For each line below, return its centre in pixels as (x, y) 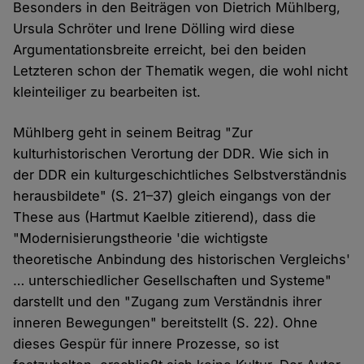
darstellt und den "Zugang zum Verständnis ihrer (168, 301)
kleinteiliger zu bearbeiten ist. (107, 91)
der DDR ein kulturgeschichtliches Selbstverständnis (180, 174)
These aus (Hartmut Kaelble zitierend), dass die (165, 217)
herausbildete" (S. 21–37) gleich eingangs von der (172, 195)
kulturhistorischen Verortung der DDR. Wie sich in (171, 153)
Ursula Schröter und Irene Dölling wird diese (154, 28)
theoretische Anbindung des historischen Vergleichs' (182, 259)
